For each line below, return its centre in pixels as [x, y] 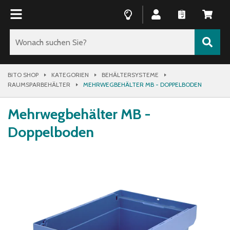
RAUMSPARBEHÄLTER [39, 84]
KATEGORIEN [70, 75]
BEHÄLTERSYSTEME [130, 75]
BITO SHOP [23, 75]
